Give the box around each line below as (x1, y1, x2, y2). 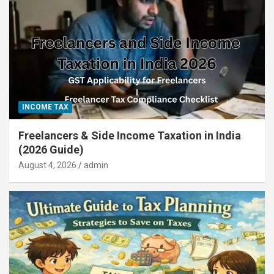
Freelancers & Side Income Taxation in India (18, 128, 241, 142)
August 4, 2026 (18, 160, 76, 170)
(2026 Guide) (18, 143, 84, 156)
